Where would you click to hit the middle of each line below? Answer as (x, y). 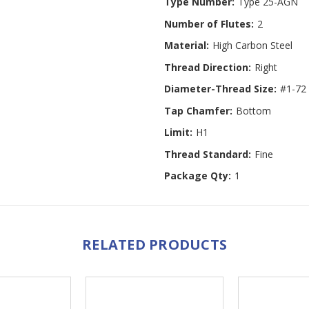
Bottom (253, 110)
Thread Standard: (208, 154)
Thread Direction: (208, 67)
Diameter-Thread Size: (220, 89)
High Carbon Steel (252, 46)
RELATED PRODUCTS (154, 244)
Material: (187, 46)
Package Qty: (198, 176)
